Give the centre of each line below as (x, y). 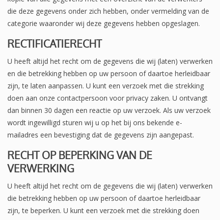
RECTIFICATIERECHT (55, 43)
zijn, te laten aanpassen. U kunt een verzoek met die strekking (106, 85)
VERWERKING (41, 168)
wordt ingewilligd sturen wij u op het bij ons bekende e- (95, 122)
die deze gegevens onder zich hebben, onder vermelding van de (108, 11)
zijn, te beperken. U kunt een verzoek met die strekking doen (103, 210)
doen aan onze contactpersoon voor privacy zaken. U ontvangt (108, 98)
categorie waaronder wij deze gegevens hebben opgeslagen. (104, 23)
